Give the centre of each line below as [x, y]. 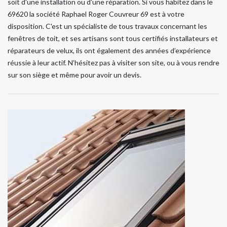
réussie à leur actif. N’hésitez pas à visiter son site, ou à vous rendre [113, 62]
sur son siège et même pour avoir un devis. [74, 74]
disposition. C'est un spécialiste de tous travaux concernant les [107, 26]
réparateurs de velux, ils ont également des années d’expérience [109, 50]
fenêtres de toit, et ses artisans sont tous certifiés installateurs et [113, 38]
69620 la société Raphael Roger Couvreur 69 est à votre [96, 14]
